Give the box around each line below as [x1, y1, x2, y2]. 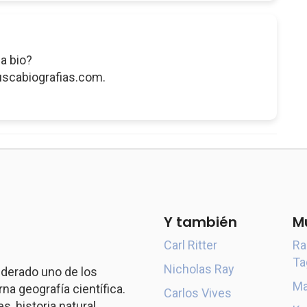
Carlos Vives [164, 286, 232, 300]
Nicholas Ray [164, 262, 234, 276]
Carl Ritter [164, 238, 217, 252]
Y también [164, 212, 237, 232]
